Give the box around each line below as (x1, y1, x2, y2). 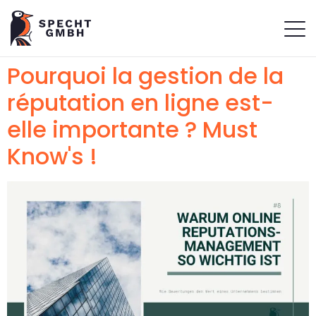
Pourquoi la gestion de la (7, 59, 284, 92)
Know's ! (7, 140, 97, 172)
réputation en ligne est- (7, 86, 274, 119)
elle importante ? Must (7, 113, 257, 145)
